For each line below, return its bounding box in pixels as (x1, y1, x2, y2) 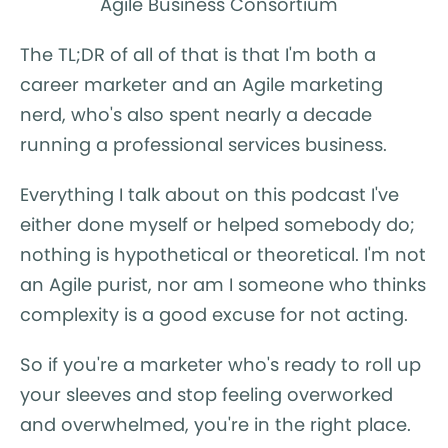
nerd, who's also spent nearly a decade (20, 101, 372, 127)
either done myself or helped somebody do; (20, 211, 415, 237)
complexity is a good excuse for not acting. (20, 301, 408, 327)
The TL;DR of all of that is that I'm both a (20, 41, 376, 67)
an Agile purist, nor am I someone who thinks (20, 271, 426, 297)
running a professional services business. (20, 131, 387, 157)
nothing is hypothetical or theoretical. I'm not (20, 241, 426, 267)
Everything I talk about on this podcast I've (20, 181, 399, 207)
